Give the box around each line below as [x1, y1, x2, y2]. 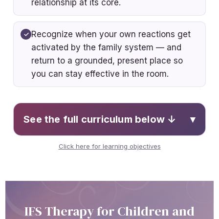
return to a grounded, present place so [31, 55, 183, 66]
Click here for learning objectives [58, 142, 161, 150]
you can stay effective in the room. [31, 68, 169, 79]
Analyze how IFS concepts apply [39, 182, 173, 193]
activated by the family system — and [31, 42, 182, 52]
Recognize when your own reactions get [31, 29, 191, 39]
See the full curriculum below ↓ [23, 113, 176, 125]
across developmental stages [39, 196, 158, 207]
